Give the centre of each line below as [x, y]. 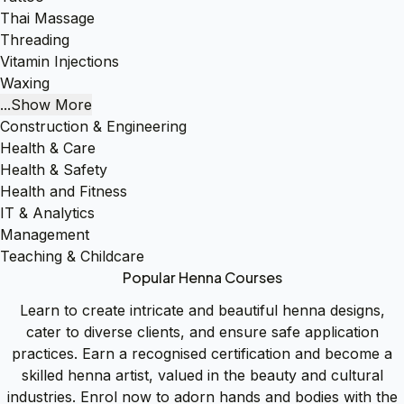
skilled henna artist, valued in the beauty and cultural [202, 376]
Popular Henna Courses [202, 278]
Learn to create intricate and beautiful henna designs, [202, 311]
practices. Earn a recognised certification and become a [202, 354]
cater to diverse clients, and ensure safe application [202, 332]
